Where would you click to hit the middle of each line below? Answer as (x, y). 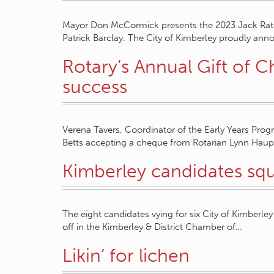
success (95, 87)
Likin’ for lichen (126, 256)
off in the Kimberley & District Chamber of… (152, 227)
